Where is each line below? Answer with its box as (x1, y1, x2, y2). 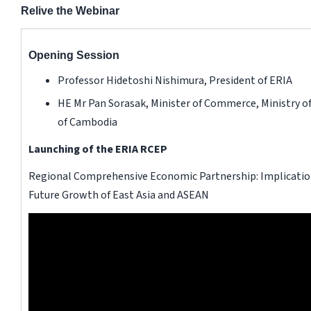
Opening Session (28, 49, 119, 61)
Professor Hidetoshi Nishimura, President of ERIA (57, 72, 292, 88)
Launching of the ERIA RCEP (28, 141, 167, 157)
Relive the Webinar (20, 4, 119, 17)
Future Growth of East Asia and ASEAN (28, 187, 209, 203)
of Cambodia (57, 114, 117, 130)
